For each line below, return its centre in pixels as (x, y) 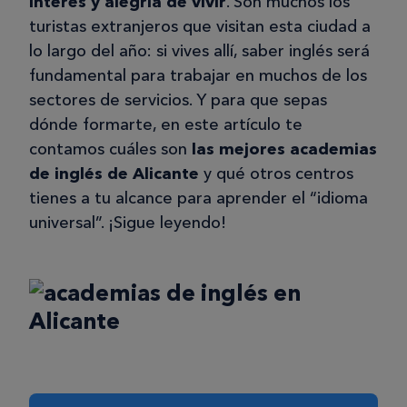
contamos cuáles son (110, 149)
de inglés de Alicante (114, 174)
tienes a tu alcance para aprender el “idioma (199, 199)
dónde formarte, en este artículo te (166, 125)
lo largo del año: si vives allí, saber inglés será (199, 51)
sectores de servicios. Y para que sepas (178, 100)
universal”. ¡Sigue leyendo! (128, 223)
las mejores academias (284, 149)
